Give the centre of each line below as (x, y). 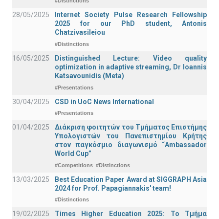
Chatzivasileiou (80, 33)
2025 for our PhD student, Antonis (131, 24)
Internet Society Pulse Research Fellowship (131, 15)
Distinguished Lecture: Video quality (131, 58)
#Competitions (74, 165)
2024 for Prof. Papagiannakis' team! (113, 188)
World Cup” (73, 154)
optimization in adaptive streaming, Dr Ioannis (131, 67)
